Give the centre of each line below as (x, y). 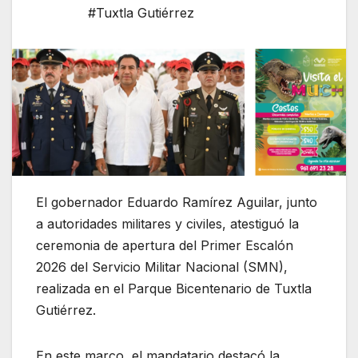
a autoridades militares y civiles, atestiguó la (167, 223)
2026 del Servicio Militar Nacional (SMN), (162, 267)
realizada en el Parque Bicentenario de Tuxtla (174, 288)
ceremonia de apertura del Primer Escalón (165, 245)
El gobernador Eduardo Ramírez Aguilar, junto (177, 202)
